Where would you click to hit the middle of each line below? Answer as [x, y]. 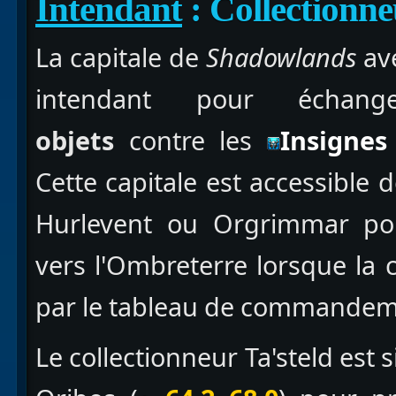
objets [75, 141]
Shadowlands [281, 57]
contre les [191, 141]
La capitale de [121, 57]
